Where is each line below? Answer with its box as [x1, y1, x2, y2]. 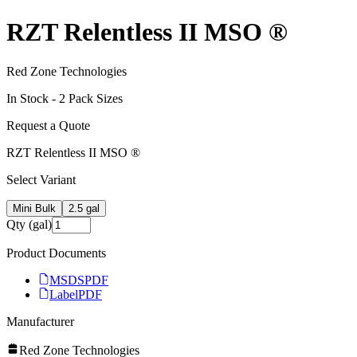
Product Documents [6, 245, 106, 260]
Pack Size [65, 91, 118, 105]
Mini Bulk [13, 202, 56, 214]
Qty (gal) [6, 217, 52, 231]
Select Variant [6, 172, 76, 186]
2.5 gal [69, 202, 100, 214]
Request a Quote [6, 118, 90, 132]
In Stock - [6, 91, 59, 105]
